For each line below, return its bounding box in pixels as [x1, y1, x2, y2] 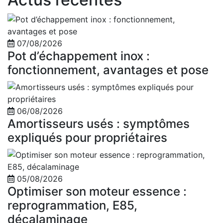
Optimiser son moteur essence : [7, 184, 187, 199]
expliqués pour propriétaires [7, 130, 167, 145]
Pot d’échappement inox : [7, 48, 150, 63]
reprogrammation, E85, [7, 198, 137, 213]
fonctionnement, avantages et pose [7, 62, 209, 77]
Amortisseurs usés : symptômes [7, 116, 190, 131]
